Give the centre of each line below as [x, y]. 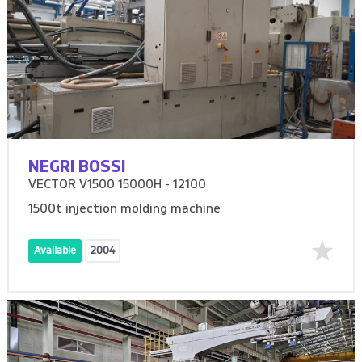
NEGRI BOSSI [78, 167]
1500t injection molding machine [125, 209]
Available [55, 250]
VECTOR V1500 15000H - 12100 [118, 185]
